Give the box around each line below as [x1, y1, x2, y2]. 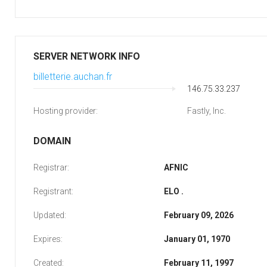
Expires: [33, 234, 63, 244]
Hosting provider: [33, 106, 98, 116]
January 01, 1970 [164, 234, 230, 244]
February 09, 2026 [164, 210, 234, 220]
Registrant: [33, 187, 73, 196]
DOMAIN [33, 135, 71, 147]
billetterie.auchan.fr [33, 71, 112, 82]
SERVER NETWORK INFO [33, 51, 140, 62]
